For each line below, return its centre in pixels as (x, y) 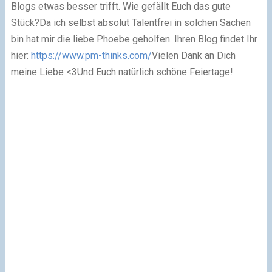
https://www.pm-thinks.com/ (91, 56)
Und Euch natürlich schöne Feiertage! (155, 72)
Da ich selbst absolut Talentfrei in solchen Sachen (145, 23)
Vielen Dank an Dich (193, 56)
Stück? (25, 23)
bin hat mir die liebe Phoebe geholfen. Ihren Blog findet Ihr (134, 39)
